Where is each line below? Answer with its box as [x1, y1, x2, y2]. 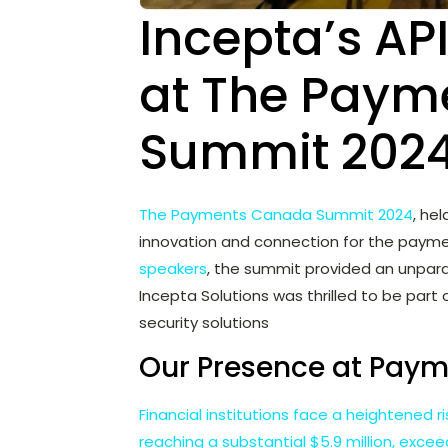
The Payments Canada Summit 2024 [138, 204, 413, 226]
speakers [138, 258, 207, 280]
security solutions [138, 312, 269, 334]
